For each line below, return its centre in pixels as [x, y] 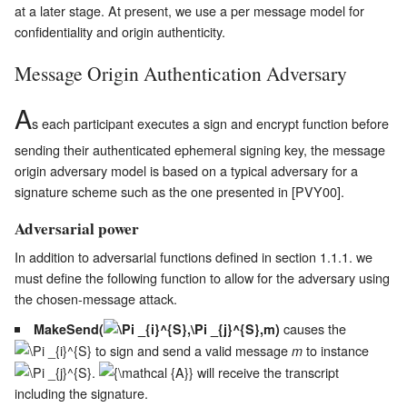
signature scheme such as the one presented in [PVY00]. [179, 191]
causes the [313, 329]
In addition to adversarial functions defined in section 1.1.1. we [194, 257]
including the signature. [81, 393]
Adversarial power [77, 228]
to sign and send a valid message [192, 351]
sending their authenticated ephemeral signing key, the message [200, 149]
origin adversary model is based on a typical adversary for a [186, 170]
